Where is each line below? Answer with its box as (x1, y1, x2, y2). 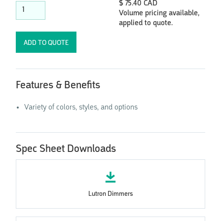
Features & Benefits (16, 79, 100, 91)
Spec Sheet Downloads (16, 143, 116, 154)
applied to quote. (119, 19, 173, 27)
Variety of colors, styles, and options (24, 103, 138, 111)
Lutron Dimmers (88, 190, 133, 197)
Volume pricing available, (119, 9, 199, 17)
